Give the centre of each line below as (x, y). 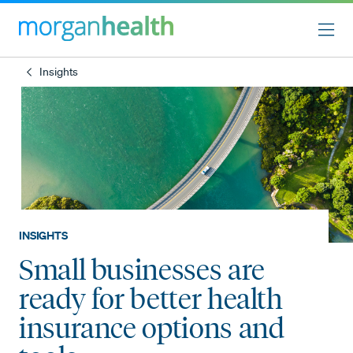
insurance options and (152, 327)
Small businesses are (142, 269)
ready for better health (151, 298)
